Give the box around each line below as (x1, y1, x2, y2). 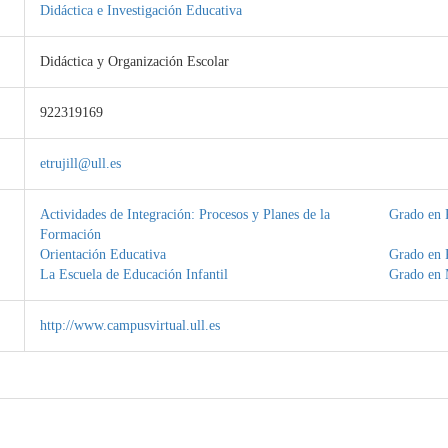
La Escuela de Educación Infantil (39, 267, 228, 282)
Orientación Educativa (39, 247, 166, 262)
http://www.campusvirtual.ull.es (39, 318, 220, 333)
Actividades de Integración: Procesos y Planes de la (39, 207, 330, 222)
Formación (39, 227, 101, 242)
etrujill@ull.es (39, 156, 121, 171)
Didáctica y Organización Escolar (39, 54, 229, 69)
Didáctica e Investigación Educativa (39, 3, 242, 18)
